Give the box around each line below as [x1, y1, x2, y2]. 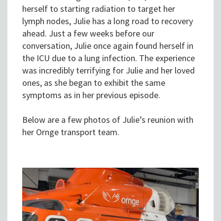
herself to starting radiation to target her [22, 3, 175, 15]
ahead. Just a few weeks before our [22, 28, 154, 39]
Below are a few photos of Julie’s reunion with [22, 114, 193, 126]
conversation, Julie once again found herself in [22, 40, 193, 52]
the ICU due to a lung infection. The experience [22, 52, 195, 64]
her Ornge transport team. [22, 126, 119, 138]
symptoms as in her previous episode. [22, 89, 160, 101]
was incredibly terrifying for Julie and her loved [22, 65, 195, 76]
